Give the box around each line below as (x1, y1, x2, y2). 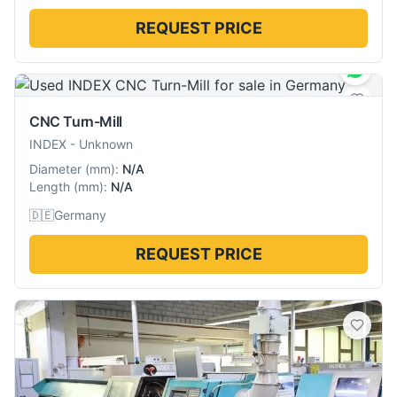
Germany (54, 206, 106, 222)
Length (29, 178, 70, 194)
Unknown (79, 136, 133, 152)
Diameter (29, 160, 82, 176)
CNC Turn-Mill (29, 112, 122, 130)
